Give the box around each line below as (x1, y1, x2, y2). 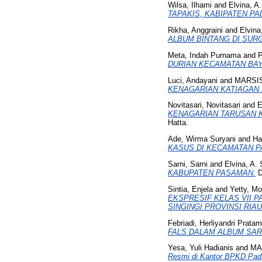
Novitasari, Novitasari (168, 101, 240, 110)
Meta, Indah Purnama (168, 50, 241, 60)
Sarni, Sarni (168, 159, 208, 168)
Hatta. (168, 118, 188, 127)
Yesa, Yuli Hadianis (168, 243, 233, 253)
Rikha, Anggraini (168, 25, 223, 35)
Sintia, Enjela (168, 184, 213, 194)
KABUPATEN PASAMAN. (168, 168, 256, 177)
